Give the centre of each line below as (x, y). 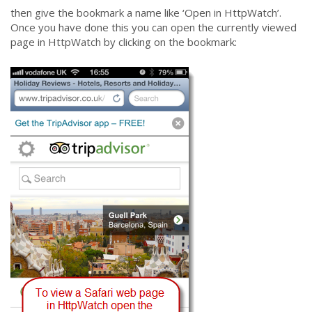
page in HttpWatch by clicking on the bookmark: (124, 42)
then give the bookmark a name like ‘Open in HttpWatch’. (146, 13)
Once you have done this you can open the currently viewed (154, 27)
